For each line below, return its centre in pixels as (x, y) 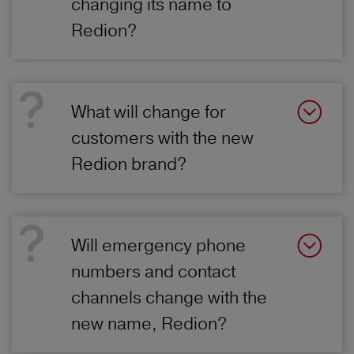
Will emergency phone (158, 245)
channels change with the (169, 298)
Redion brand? (129, 164)
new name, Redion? (149, 324)
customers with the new (162, 138)
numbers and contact (153, 271)
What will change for (149, 112)
